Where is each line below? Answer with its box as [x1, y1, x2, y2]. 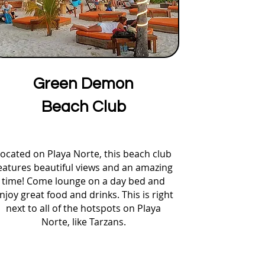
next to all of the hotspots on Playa [6, 202, 161, 215]
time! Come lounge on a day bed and [2, 174, 165, 188]
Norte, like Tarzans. [41, 215, 126, 228]
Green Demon [33, 76, 134, 92]
